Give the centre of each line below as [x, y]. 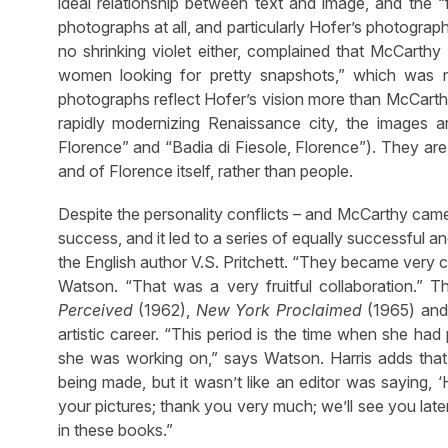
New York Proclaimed [278, 310]
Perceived [95, 310]
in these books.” [115, 430]
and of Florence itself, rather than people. [205, 170]
